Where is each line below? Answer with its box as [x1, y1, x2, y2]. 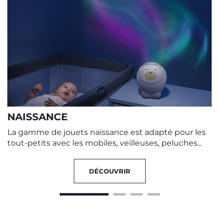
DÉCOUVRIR [88, 167, 131, 175]
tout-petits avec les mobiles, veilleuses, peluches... [7, 138, 202, 148]
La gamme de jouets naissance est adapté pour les [7, 127, 206, 137]
